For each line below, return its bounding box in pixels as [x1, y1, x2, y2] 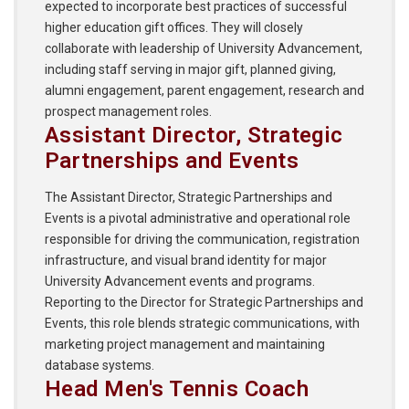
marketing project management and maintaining [45, 337, 325, 352]
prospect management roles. [45, 104, 212, 120]
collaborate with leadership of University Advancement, [45, 41, 362, 57]
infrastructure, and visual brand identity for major [45, 253, 327, 268]
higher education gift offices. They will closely [45, 20, 303, 36]
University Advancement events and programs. [45, 274, 315, 289]
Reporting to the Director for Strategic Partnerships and [45, 295, 363, 310]
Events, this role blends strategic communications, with [45, 316, 360, 331]
